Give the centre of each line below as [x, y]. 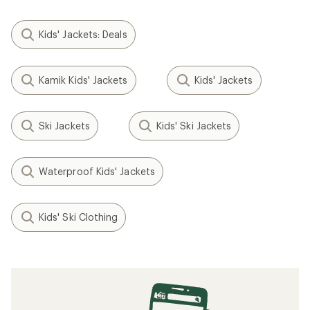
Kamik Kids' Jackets [83, 80]
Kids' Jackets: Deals [83, 34]
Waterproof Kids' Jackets [97, 171]
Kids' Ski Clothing [79, 217]
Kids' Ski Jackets [194, 126]
